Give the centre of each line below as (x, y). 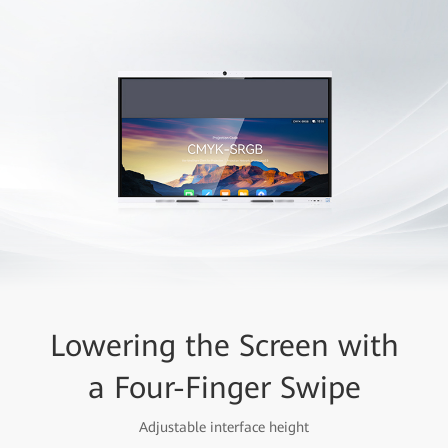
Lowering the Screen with (224, 346)
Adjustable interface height (224, 427)
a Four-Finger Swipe (224, 388)
